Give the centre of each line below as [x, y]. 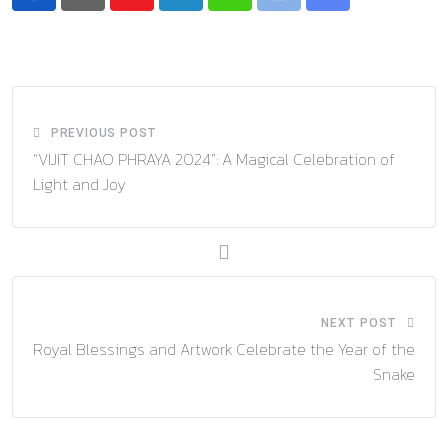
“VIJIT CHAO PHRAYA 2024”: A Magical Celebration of [214, 158]
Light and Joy [79, 183]
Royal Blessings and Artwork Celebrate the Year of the [224, 348]
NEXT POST [359, 322]
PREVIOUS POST [104, 132]
